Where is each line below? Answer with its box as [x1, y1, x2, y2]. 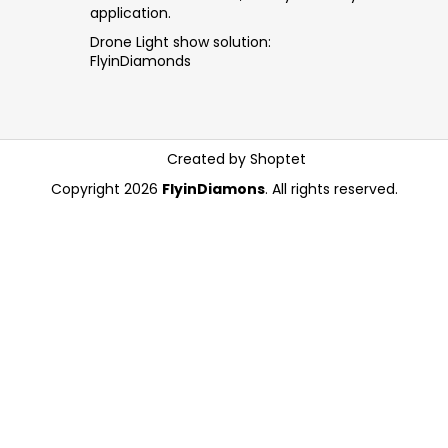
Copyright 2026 [50, 178, 162, 199]
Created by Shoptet [167, 149, 307, 170]
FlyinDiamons [161, 178, 265, 199]
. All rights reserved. [264, 178, 398, 199]
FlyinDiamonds [90, 51, 191, 72]
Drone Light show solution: [90, 32, 271, 53]
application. [90, 3, 171, 24]
